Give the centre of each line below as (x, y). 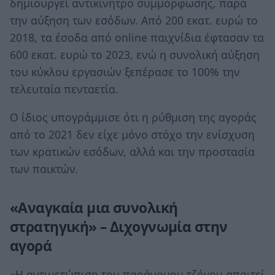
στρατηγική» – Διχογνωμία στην (119, 227)
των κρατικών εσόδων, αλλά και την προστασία (132, 151)
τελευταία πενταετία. (64, 89)
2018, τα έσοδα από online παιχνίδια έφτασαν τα (137, 38)
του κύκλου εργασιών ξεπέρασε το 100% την (125, 72)
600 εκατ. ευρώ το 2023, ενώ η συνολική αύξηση (135, 55)
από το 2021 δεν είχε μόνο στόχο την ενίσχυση (132, 134)
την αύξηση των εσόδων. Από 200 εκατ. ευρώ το (134, 21)
